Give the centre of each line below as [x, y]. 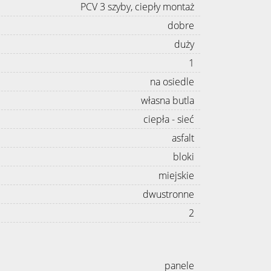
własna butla [168, 100]
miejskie [176, 175]
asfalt [183, 138]
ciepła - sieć [169, 119]
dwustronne [168, 194]
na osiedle [172, 81]
